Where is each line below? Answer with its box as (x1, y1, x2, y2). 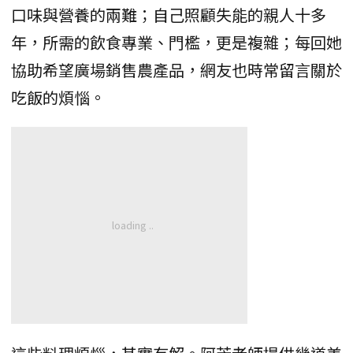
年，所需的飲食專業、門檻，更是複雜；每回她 (11, 31, 342, 54)
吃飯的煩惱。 (11, 86, 106, 110)
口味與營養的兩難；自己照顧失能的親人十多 (11, 3, 326, 27)
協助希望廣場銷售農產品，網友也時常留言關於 (11, 58, 342, 82)
